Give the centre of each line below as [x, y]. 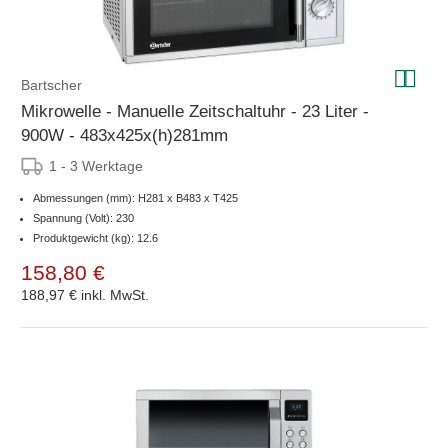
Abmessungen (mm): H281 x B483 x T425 [135, 197]
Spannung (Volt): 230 [83, 217]
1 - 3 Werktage [96, 165]
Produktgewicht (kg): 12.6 [95, 237]
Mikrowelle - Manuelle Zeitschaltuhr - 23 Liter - [195, 111]
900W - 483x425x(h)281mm [124, 135]
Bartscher [51, 84]
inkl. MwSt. [115, 294]
